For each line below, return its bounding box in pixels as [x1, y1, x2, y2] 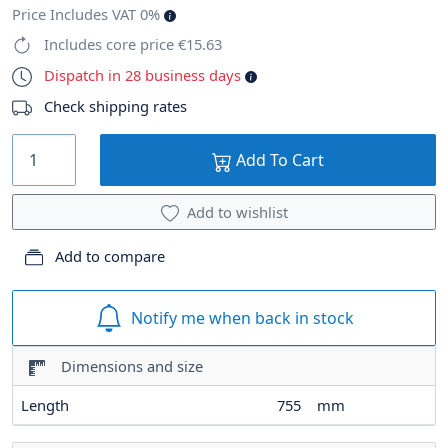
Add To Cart [232, 149, 324, 172]
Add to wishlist [186, 202, 288, 223]
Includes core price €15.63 [40, 34, 222, 55]
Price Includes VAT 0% [12, 4, 164, 25]
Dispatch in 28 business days [44, 65, 245, 86]
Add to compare [51, 246, 165, 267]
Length [21, 394, 69, 415]
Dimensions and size [49, 355, 203, 376]
